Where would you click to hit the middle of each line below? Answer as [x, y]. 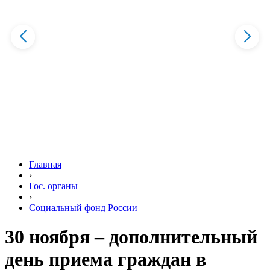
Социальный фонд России [83, 208]
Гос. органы [53, 186]
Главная [45, 164]
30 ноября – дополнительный [131, 237]
